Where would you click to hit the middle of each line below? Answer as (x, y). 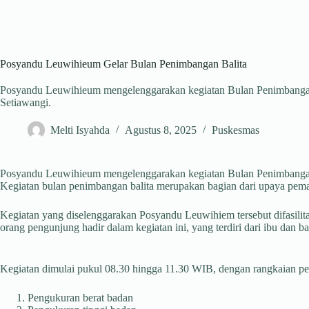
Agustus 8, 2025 (161, 130)
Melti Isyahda (80, 130)
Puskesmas (236, 130)
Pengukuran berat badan (80, 298)
